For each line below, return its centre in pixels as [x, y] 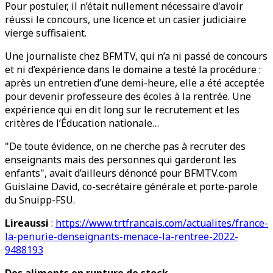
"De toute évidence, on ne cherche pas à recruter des [125, 146]
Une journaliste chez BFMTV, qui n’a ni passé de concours [136, 56]
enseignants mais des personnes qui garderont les [121, 160]
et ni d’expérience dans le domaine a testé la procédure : [133, 69]
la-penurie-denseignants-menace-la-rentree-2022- [122, 236]
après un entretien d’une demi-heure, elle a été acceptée [135, 83]
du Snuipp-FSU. [40, 200]
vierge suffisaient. [46, 33]
